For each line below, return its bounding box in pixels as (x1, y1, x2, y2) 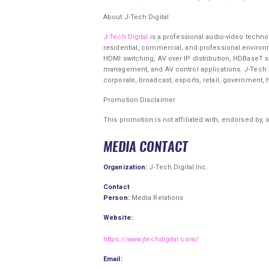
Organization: (103, 163, 148, 172)
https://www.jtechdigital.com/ (103, 235, 199, 243)
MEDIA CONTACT (103, 137, 188, 156)
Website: (103, 213, 133, 222)
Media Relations (129, 193, 184, 202)
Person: (103, 193, 130, 202)
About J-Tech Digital (103, 13, 169, 21)
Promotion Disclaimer (103, 95, 175, 104)
